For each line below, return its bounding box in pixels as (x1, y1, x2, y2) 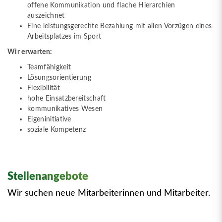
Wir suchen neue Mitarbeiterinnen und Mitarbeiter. (7, 188, 210, 197)
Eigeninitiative (27, 115, 71, 123)
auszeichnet (27, 11, 65, 19)
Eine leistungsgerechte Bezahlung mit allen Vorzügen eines (27, 22, 212, 30)
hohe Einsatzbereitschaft (27, 95, 106, 103)
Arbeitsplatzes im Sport (27, 32, 102, 40)
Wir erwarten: (7, 48, 54, 56)
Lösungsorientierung (27, 74, 92, 82)
